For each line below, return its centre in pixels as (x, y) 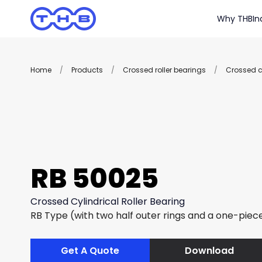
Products (87, 70)
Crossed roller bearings (164, 70)
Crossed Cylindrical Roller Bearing (108, 201)
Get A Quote (90, 251)
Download (209, 251)
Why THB (235, 19)
